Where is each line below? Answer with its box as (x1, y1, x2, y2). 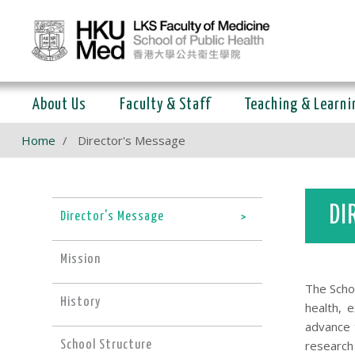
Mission (59, 252, 101, 266)
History (59, 295, 101, 309)
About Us (32, 97, 86, 113)
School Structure (59, 338, 152, 352)
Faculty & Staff (120, 97, 211, 113)
